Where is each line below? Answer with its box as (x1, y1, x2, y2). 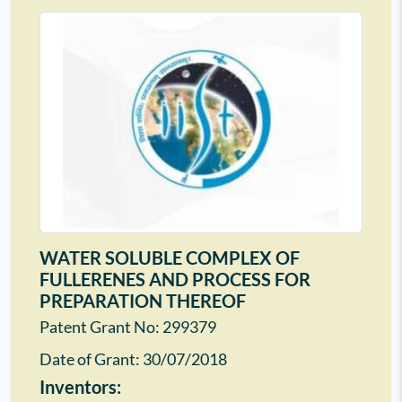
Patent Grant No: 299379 (39, 318, 216, 337)
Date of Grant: (39, 350, 143, 370)
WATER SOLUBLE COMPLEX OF (39, 247, 300, 269)
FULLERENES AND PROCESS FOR (39, 268, 310, 291)
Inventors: (39, 376, 121, 398)
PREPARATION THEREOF (39, 290, 246, 312)
